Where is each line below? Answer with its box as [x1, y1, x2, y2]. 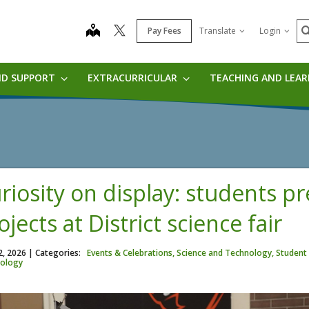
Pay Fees [147, 25, 181, 37]
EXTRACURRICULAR [87, 71, 180, 84]
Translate [199, 25, 236, 37]
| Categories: [28, 246, 81, 259]
